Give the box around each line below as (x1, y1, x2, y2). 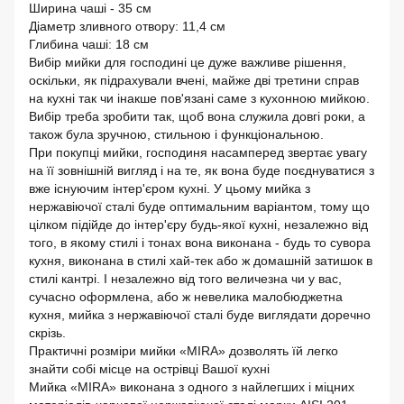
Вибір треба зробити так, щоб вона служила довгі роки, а (29, 108, 365, 124)
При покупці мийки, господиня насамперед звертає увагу (29, 144, 367, 160)
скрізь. (29, 325, 66, 340)
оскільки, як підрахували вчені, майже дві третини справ (29, 72, 359, 87)
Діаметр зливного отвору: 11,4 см (29, 18, 225, 33)
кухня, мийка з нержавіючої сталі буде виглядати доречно (29, 307, 371, 322)
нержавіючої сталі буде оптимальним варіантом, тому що (29, 198, 370, 214)
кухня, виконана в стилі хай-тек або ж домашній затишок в (29, 252, 372, 268)
